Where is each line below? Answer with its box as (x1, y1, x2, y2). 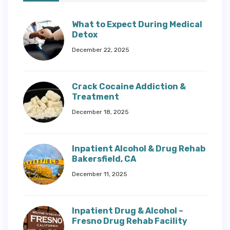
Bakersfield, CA (72, 154, 136, 164)
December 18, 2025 (72, 108, 129, 116)
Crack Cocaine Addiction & (72, 81, 186, 91)
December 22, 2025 (72, 46, 129, 53)
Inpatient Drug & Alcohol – (72, 205, 183, 216)
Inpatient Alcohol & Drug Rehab (72, 143, 205, 154)
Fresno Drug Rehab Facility (72, 216, 187, 226)
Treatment (72, 91, 119, 102)
